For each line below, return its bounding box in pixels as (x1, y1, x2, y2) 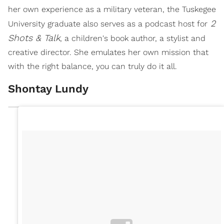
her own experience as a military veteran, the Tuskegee (8, 4, 216, 14)
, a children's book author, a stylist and (60, 33, 205, 43)
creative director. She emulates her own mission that (8, 47, 208, 57)
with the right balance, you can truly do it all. (8, 61, 177, 71)
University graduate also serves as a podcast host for (8, 18, 207, 28)
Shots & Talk (8, 32, 60, 43)
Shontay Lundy (8, 82, 88, 95)
